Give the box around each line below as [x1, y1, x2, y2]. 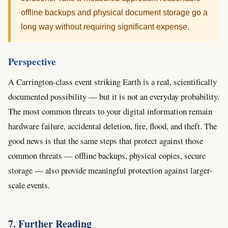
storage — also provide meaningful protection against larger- [8, 164, 213, 176]
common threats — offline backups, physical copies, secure [8, 150, 206, 161]
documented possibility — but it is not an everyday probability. [8, 91, 219, 102]
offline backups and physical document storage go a [21, 8, 208, 17]
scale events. [8, 179, 50, 191]
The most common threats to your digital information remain [8, 105, 212, 117]
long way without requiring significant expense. [21, 22, 189, 31]
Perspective [8, 54, 56, 69]
